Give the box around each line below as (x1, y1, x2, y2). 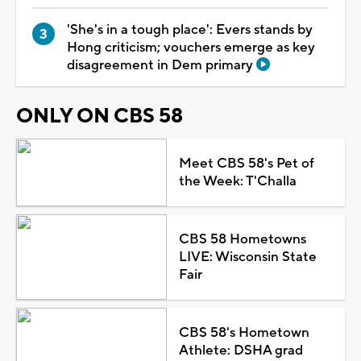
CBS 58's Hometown (178, 323, 309, 342)
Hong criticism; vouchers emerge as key (67, 38, 315, 56)
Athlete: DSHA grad (178, 341, 303, 359)
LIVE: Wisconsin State (178, 247, 317, 266)
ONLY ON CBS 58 (16, 102, 183, 129)
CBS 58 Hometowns (178, 230, 306, 248)
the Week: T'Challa (178, 172, 297, 190)
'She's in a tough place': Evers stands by (67, 20, 313, 39)
